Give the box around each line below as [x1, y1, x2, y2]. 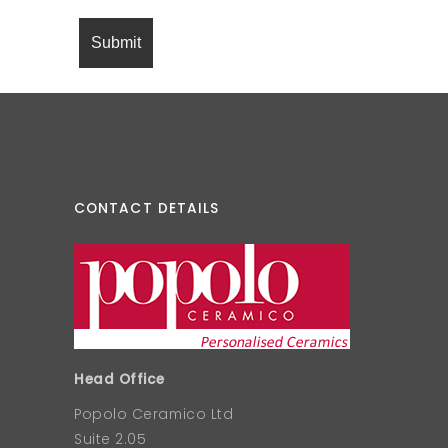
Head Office [74, 370, 166, 389]
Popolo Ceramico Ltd [74, 405, 234, 424]
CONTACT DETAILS [74, 199, 220, 218]
